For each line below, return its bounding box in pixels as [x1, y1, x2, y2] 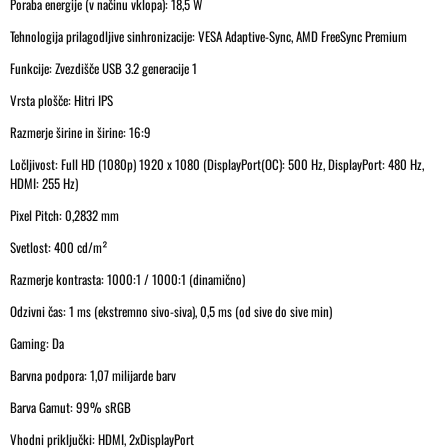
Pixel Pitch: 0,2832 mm [10, 204, 119, 225]
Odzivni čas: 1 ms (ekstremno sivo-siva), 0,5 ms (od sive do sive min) [10, 300, 332, 321]
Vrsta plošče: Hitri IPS [10, 89, 113, 110]
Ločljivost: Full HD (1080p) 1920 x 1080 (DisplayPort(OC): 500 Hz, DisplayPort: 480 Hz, [10, 153, 424, 174]
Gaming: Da [10, 332, 64, 353]
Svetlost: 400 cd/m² [10, 236, 107, 257]
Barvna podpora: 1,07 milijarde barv [10, 364, 176, 385]
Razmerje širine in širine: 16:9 [10, 121, 151, 142]
